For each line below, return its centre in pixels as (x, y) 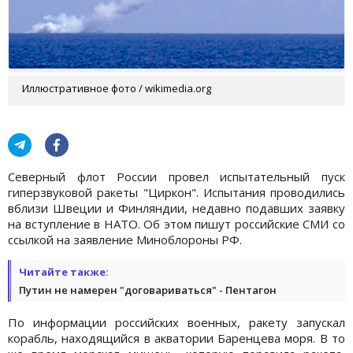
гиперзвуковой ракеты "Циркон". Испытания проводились (176, 192)
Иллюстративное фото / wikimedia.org (117, 88)
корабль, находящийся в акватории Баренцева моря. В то (176, 338)
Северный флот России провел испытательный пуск (176, 176)
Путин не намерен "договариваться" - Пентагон (148, 290)
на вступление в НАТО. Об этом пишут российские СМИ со (176, 223)
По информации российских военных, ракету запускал (176, 322)
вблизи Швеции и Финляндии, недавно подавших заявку (176, 208)
